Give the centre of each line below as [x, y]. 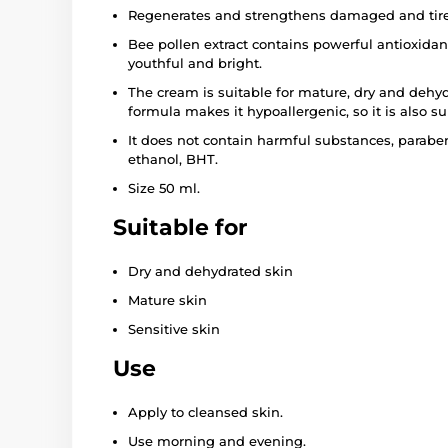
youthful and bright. [195, 62]
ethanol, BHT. [173, 158]
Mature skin [167, 299]
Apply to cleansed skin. [205, 411]
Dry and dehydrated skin [210, 270]
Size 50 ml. [164, 187]
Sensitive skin [174, 328]
